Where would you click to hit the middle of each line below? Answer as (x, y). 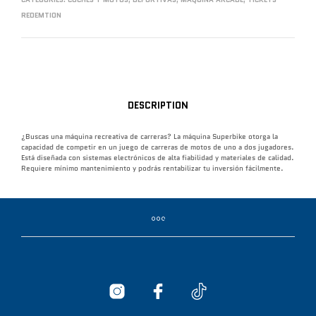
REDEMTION (41, 15)
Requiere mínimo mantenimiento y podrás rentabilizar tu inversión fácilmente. (152, 168)
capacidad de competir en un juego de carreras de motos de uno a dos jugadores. (158, 147)
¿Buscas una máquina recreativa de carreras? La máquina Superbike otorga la (150, 136)
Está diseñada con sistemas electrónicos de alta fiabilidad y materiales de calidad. (158, 157)
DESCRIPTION (158, 106)
